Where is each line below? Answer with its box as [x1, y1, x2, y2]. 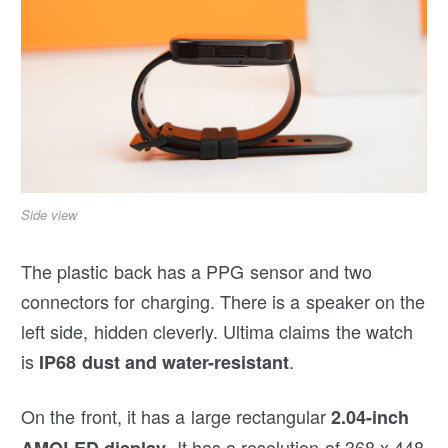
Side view [21, 204, 78, 224]
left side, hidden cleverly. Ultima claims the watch [21, 317, 413, 344]
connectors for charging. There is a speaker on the [21, 287, 426, 314]
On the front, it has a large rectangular [21, 402, 332, 429]
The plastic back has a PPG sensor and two [21, 257, 373, 284]
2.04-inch [331, 403, 410, 430]
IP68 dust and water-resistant [39, 348, 290, 375]
